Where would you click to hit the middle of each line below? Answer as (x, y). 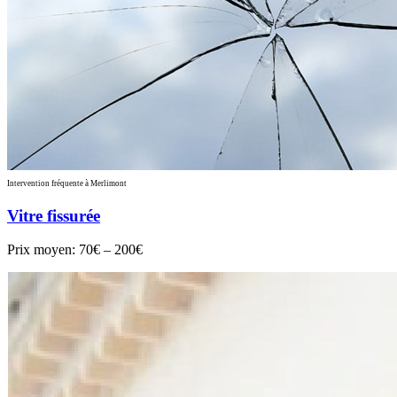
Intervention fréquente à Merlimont (67, 184)
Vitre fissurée (54, 215)
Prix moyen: (43, 250)
